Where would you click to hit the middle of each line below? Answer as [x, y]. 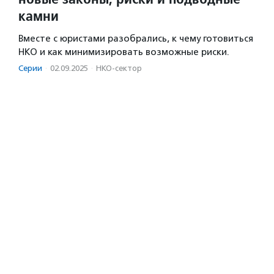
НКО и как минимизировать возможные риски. [125, 52]
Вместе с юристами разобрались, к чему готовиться [136, 39]
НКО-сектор [119, 68]
